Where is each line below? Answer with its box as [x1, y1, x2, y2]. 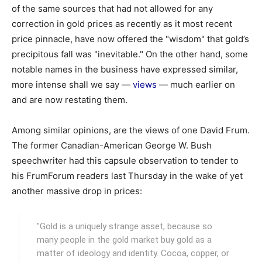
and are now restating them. [12, 94, 127, 105]
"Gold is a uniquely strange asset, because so [37, 221, 213, 232]
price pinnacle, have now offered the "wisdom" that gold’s [12, 33, 249, 44]
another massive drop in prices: [12, 185, 142, 196]
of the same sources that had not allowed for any [12, 3, 213, 14]
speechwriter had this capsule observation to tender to [12, 155, 239, 166]
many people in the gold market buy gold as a [37, 235, 212, 245]
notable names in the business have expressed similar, [12, 64, 238, 75]
